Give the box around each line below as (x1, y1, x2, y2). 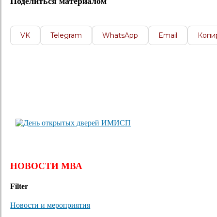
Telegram (50, 31, 82, 40)
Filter (10, 182, 29, 190)
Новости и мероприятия (10, 201, 91, 209)
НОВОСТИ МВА (10, 161, 83, 171)
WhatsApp (102, 31, 139, 40)
